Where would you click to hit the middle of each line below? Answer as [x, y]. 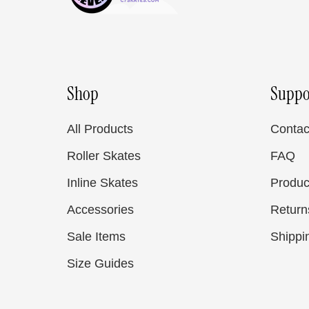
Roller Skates [104, 156]
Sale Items [96, 237]
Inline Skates [102, 183]
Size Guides [100, 263]
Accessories [100, 210]
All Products [100, 129]
